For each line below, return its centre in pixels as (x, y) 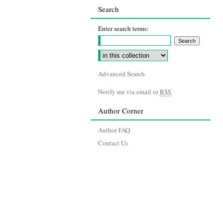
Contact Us (113, 143)
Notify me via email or (129, 92)
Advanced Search (121, 74)
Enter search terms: (123, 28)
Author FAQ (114, 130)
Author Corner (121, 111)
